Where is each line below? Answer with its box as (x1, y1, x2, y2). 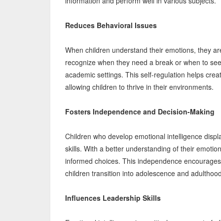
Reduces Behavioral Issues (65, 20, 157, 30)
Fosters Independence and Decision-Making (65, 107, 215, 116)
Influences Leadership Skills (65, 193, 161, 203)
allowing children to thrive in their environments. (65, 82, 214, 92)
